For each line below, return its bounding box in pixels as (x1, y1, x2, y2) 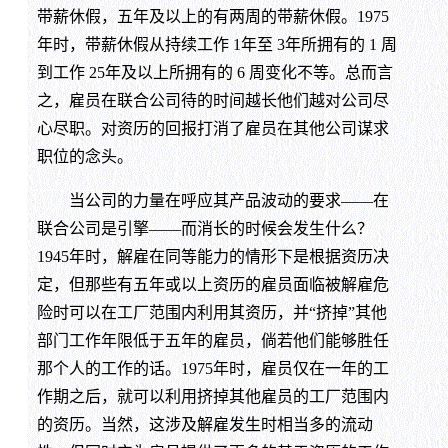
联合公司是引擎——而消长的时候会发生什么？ (36, 219, 373, 237)
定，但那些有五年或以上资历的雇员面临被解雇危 (36, 275, 389, 293)
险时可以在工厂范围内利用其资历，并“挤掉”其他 (36, 303, 387, 321)
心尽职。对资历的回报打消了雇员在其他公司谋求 (36, 119, 389, 137)
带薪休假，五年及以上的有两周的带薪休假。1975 (36, 7, 389, 25)
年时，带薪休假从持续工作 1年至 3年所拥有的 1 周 (36, 35, 397, 53)
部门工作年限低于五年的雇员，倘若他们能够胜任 (36, 331, 389, 349)
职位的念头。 (36, 147, 133, 165)
